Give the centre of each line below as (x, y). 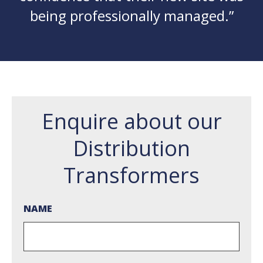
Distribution (131, 149)
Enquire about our (131, 122)
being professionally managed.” (131, 16)
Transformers (131, 176)
